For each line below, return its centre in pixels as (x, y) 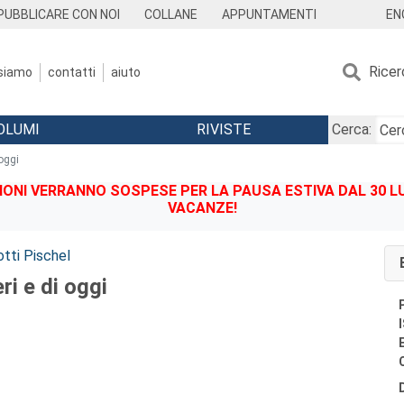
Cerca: (351, 129)
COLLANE (171, 14)
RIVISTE (223, 129)
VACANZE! (202, 208)
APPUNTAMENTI (269, 14)
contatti (72, 72)
